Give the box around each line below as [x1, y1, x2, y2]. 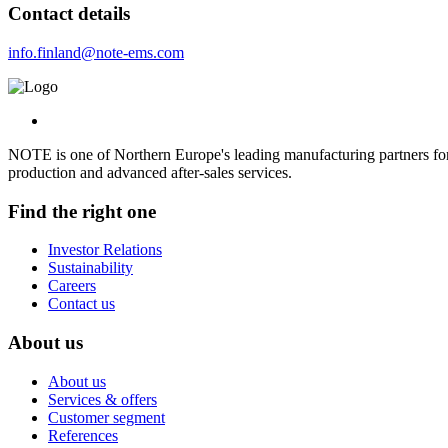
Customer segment [48, 408, 165, 426]
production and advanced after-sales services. [8, 164, 292, 181]
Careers [48, 277, 96, 295]
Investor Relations [48, 241, 162, 259]
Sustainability [48, 259, 133, 277]
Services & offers [48, 390, 157, 408]
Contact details [8, 3, 130, 25]
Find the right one [8, 200, 156, 222]
